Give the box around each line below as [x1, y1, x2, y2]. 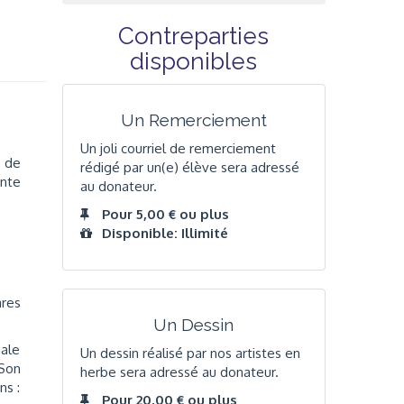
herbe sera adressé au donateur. [79, 363, 279, 381]
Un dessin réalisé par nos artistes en [79, 344, 300, 362]
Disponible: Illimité [101, 225, 228, 243]
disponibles [130, 48, 258, 76]
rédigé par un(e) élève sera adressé [79, 158, 299, 176]
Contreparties [118, 23, 270, 50]
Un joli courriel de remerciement [79, 139, 276, 157]
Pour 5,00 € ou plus [101, 206, 229, 224]
